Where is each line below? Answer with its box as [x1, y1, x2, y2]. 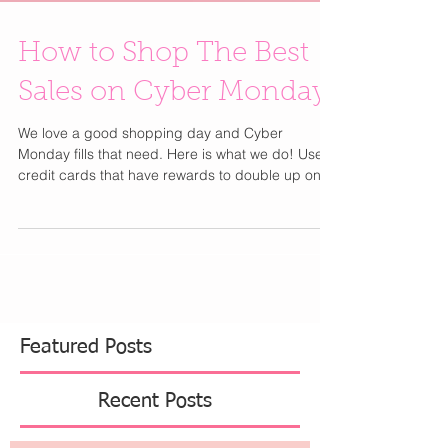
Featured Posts [20, 377, 152, 397]
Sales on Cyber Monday [18, 119, 328, 147]
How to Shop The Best [18, 80, 309, 108]
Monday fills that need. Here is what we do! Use [18, 185, 323, 203]
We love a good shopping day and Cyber [18, 164, 283, 182]
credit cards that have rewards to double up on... [18, 206, 333, 224]
